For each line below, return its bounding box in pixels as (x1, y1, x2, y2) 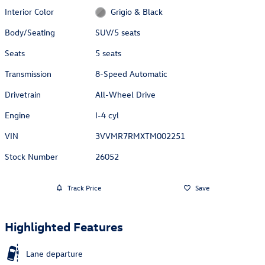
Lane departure (26, 247, 83, 259)
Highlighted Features (5, 218, 123, 234)
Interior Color (5, 5, 54, 17)
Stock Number (5, 150, 58, 162)
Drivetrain (5, 88, 41, 100)
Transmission (5, 67, 51, 79)
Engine (5, 109, 30, 121)
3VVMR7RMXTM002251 (95, 130, 186, 141)
